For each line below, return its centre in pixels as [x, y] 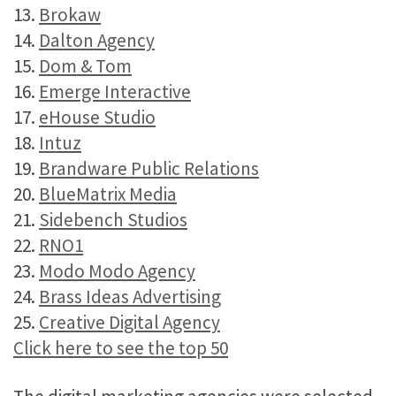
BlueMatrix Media [108, 194]
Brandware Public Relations [149, 168]
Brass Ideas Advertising [130, 297]
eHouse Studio [97, 117]
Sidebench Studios [113, 220]
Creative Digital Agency [129, 322]
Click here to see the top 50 [121, 348]
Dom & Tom [85, 66]
